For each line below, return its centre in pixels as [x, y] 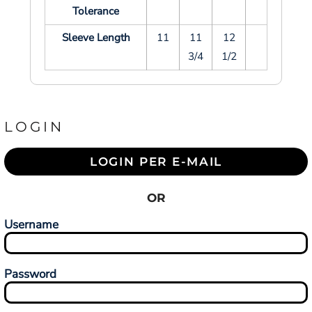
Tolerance [96, 11]
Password [30, 274]
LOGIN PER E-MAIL [156, 162]
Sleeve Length [96, 38]
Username [31, 225]
